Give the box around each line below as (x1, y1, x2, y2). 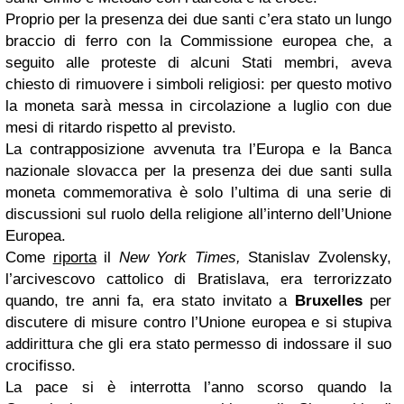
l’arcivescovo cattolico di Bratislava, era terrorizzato (5, 271, 391, 288)
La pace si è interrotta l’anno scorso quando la (5, 379, 391, 396)
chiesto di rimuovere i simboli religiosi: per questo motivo (5, 76, 391, 93)
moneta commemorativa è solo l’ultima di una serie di (5, 184, 391, 201)
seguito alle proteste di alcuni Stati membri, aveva (5, 54, 391, 71)
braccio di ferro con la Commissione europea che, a (5, 32, 391, 50)
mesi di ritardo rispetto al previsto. (5, 119, 236, 136)
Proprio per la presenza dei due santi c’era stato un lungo (5, 11, 391, 28)
